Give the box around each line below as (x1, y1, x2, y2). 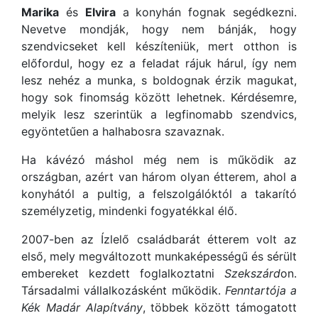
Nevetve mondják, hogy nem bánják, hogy (21, 21, 297, 36)
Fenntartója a (224, 283, 297, 297)
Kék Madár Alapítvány (21, 300, 143, 314)
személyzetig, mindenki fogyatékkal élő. (21, 203, 237, 218)
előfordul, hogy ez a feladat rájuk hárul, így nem (21, 55, 297, 70)
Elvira (84, 4, 116, 19)
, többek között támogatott (142, 300, 297, 314)
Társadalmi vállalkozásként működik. (21, 283, 225, 297)
